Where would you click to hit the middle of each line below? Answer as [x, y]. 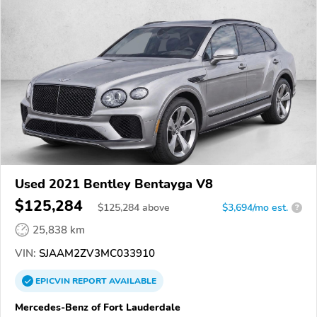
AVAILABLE [132, 281]
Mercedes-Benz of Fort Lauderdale [98, 307]
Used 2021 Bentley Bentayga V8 [114, 184]
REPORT [90, 281]
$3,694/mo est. [255, 207]
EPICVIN [54, 281]
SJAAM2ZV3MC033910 [96, 253]
